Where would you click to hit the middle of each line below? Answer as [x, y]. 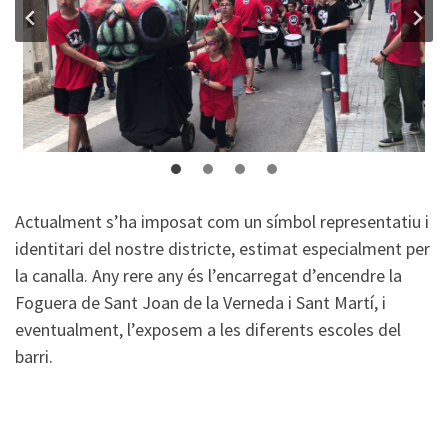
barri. [34, 356]
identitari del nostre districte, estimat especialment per [222, 248]
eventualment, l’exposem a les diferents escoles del [208, 329]
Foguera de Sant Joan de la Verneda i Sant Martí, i [200, 302]
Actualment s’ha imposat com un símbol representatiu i [222, 221]
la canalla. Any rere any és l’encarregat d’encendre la [208, 275]
